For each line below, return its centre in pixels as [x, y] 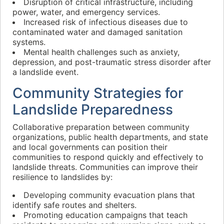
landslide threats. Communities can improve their [105, 167]
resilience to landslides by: [62, 177]
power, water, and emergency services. [86, 12]
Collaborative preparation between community [101, 127]
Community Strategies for [98, 93]
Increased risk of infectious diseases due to [106, 22]
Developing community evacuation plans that [109, 195]
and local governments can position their [90, 147]
